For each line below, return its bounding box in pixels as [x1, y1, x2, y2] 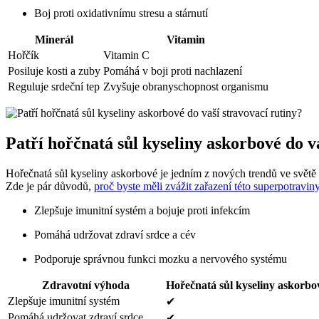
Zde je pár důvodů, [6, 179, 94, 192]
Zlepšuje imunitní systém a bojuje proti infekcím [34, 204, 250, 216]
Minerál [35, 33, 73, 46]
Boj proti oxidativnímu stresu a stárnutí [34, 7, 208, 20]
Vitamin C [103, 49, 150, 62]
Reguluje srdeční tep [8, 80, 100, 93]
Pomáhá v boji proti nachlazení [103, 65, 242, 78]
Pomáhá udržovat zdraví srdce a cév [34, 228, 196, 241]
